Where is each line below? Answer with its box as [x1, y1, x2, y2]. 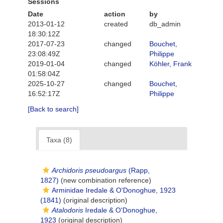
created [104, 20, 128, 28]
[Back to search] [28, 105, 79, 113]
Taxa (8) [46, 136, 72, 144]
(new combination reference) [59, 176, 151, 184]
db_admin [149, 20, 181, 28]
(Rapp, [126, 166, 150, 174]
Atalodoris [52, 206, 83, 214]
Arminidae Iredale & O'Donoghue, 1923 [52, 186, 176, 194]
